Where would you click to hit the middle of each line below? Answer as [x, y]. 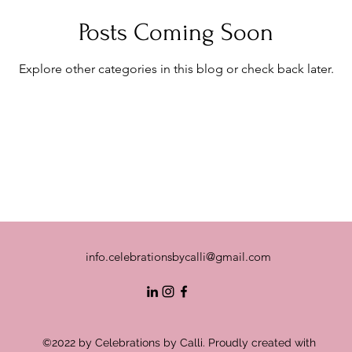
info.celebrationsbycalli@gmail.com [178, 257]
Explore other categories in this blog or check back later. [176, 68]
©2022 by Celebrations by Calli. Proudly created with [179, 343]
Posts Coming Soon [176, 32]
